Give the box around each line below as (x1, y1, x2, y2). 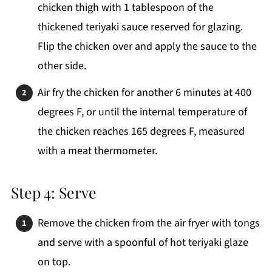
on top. (37, 254, 70, 270)
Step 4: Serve (10, 182, 97, 203)
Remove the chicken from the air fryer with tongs (37, 216, 260, 231)
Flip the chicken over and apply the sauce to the (37, 39, 257, 55)
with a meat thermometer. (37, 143, 157, 159)
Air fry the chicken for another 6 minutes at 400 (37, 85, 251, 101)
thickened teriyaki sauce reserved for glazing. (37, 19, 243, 35)
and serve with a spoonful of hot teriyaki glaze (37, 235, 248, 251)
